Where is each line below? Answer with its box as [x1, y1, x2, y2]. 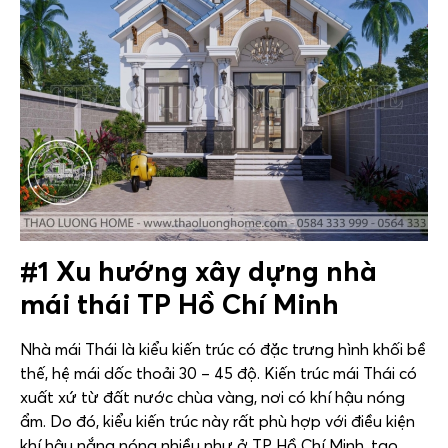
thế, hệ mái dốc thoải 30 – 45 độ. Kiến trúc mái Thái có [20, 363, 417, 384]
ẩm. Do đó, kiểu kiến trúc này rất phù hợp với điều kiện [20, 411, 415, 432]
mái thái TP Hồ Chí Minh [20, 287, 339, 322]
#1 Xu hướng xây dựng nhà [20, 254, 377, 289]
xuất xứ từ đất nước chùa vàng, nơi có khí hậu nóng [20, 387, 405, 408]
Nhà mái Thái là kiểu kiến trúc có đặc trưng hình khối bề [20, 339, 426, 360]
